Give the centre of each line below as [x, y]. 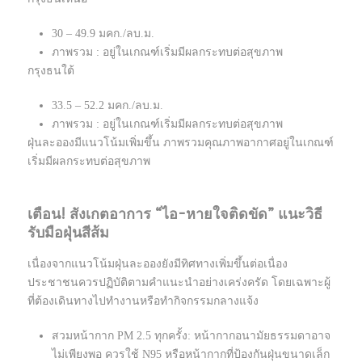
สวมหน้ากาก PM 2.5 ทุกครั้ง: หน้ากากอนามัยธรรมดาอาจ [191, 336]
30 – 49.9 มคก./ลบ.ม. [103, 34]
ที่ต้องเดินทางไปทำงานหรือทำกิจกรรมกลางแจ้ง [143, 301]
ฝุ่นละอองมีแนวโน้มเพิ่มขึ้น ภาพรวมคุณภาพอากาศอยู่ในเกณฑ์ [181, 143]
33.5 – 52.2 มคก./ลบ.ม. [107, 106]
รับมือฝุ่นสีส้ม [68, 233]
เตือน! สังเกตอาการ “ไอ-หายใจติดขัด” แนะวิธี [175, 215]
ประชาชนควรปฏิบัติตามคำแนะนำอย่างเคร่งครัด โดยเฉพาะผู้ [179, 283]
